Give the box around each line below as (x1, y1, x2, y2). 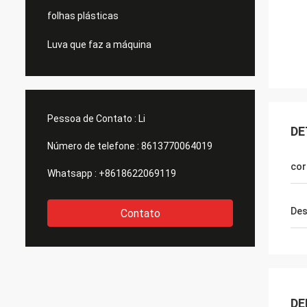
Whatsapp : (47, 168, 97, 179)
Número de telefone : (47, 140, 139, 151)
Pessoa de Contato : (47, 113, 136, 124)
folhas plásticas (47, 10, 119, 21)
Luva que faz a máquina (47, 39, 151, 50)
